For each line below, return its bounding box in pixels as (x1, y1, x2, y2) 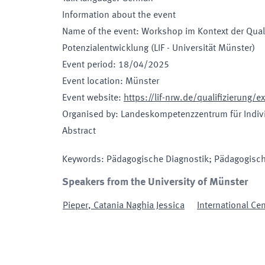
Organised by (62, 110, 115, 119)
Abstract (62, 127, 96, 136)
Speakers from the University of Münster (62, 177, 248, 188)
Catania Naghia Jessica (93, 201, 185, 211)
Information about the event (62, 11, 176, 20)
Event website (62, 93, 118, 103)
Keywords (62, 155, 101, 164)
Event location (62, 77, 120, 86)
